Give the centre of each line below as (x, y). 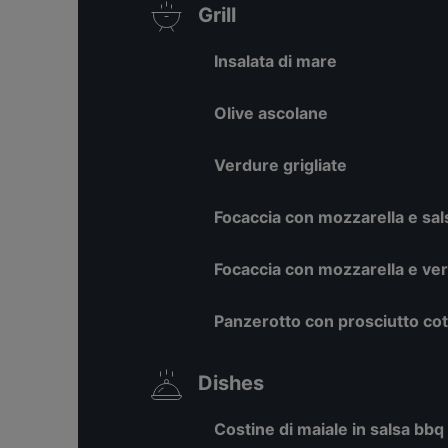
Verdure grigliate (280, 165)
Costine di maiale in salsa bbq (329, 429)
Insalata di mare (275, 61)
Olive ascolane (271, 113)
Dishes (231, 383)
